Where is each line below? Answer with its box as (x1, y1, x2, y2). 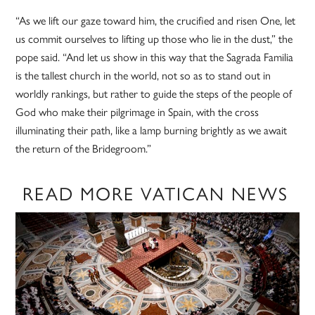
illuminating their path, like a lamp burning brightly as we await (15, 124, 288, 138)
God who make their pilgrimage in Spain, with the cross (15, 105, 259, 120)
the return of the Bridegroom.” (15, 142, 152, 156)
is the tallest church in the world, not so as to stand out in (15, 69, 271, 83)
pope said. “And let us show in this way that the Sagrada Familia (15, 51, 294, 65)
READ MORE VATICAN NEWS (22, 183, 289, 206)
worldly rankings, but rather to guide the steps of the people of (15, 87, 292, 101)
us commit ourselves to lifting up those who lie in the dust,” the (15, 32, 293, 46)
